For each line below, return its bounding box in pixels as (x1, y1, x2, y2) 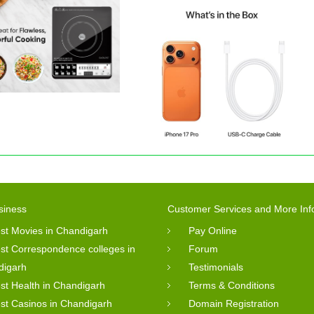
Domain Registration (189, 297, 279, 309)
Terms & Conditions (189, 279, 275, 291)
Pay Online (189, 224, 237, 236)
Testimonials (189, 261, 243, 273)
